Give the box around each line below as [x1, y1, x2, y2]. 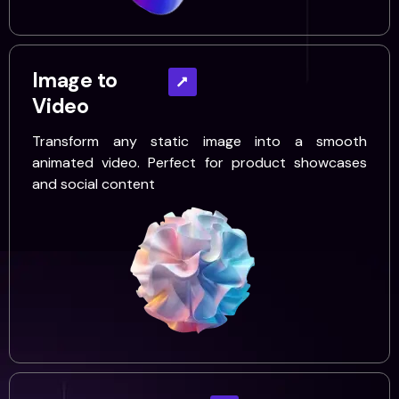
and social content [32, 175, 155, 193]
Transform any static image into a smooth [32, 132, 367, 151]
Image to [32, 67, 118, 94]
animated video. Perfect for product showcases [32, 153, 367, 172]
